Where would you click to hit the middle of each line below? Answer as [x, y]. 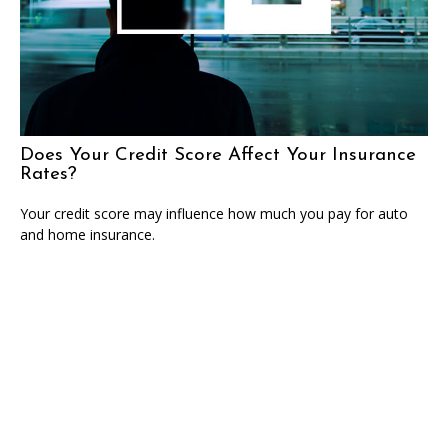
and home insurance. [87, 234]
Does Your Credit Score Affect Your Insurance [218, 155]
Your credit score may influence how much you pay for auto [214, 213]
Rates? [48, 174]
